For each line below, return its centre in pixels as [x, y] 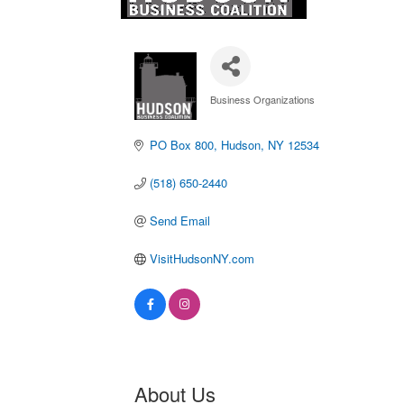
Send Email [179, 220]
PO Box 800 [181, 145]
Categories [245, 108]
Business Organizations [263, 99]
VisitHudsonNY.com [202, 258]
